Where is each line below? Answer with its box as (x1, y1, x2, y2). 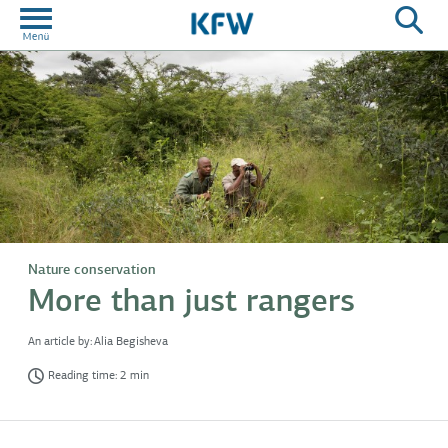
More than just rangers (28, 279, 355, 320)
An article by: (28, 335, 92, 348)
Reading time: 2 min (48, 369, 149, 382)
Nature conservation (28, 260, 156, 278)
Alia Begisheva (94, 335, 168, 348)
